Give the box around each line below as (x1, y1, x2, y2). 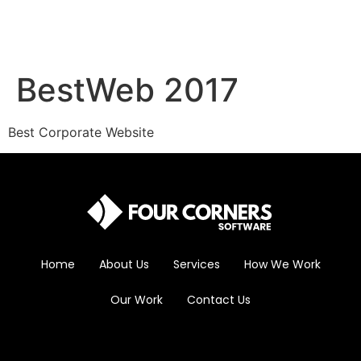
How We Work (243, 256, 321, 273)
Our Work (110, 292, 163, 309)
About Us (98, 256, 149, 273)
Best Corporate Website (8, 124, 154, 140)
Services (172, 256, 220, 273)
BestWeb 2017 (16, 70, 239, 110)
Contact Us (187, 292, 251, 309)
